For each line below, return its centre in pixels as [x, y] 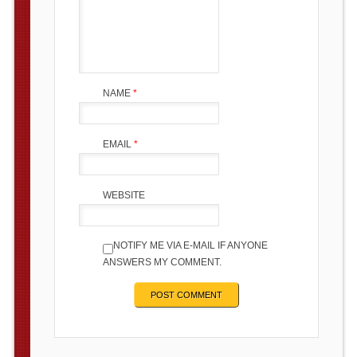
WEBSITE [124, 195]
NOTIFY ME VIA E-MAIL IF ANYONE [190, 245]
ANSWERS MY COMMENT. [162, 262]
